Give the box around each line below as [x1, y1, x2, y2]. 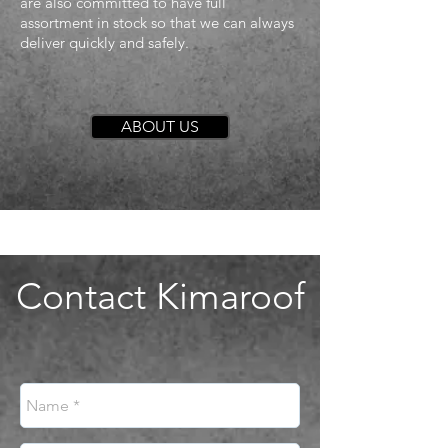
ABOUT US [121, 117, 199, 136]
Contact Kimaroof [15, 274, 305, 318]
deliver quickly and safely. [20, 33, 189, 52]
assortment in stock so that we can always [20, 13, 294, 32]
